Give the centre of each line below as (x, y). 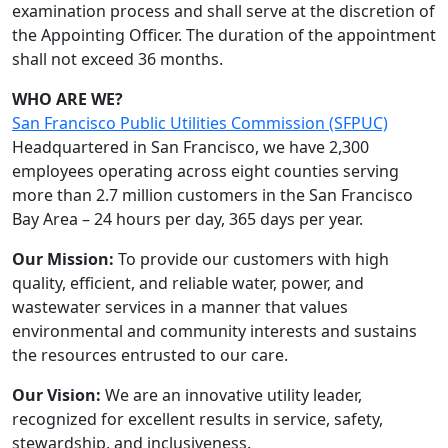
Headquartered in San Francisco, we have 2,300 (190, 147)
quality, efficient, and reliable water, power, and (188, 283)
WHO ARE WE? (67, 99)
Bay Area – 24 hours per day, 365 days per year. (187, 219)
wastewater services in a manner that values (180, 307)
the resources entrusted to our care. (150, 355)
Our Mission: (63, 259)
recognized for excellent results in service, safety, (197, 419)
